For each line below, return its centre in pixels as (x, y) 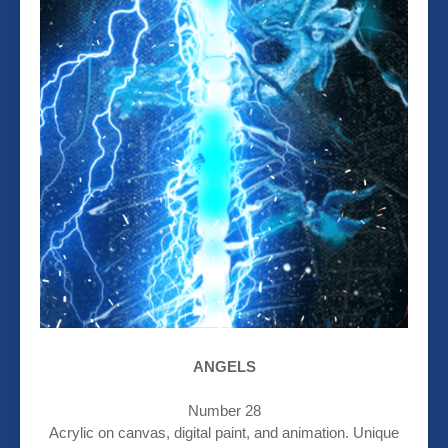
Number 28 (224, 411)
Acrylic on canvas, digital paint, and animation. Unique (224, 433)
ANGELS (224, 367)
